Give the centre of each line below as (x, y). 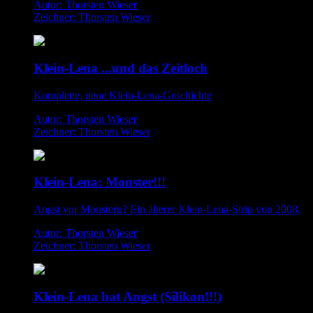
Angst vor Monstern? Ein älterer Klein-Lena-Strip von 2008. (167, 210)
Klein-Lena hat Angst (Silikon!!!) (128, 296)
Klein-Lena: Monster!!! (100, 182)
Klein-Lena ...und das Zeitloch (121, 68)
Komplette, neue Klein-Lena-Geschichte (123, 95)
